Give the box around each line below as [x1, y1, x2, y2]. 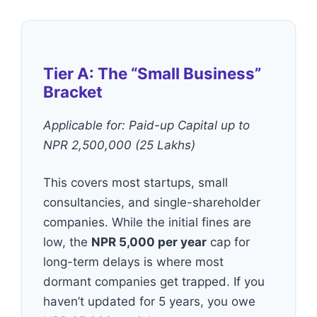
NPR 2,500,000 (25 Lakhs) [43, 137, 195, 152]
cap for [207, 235, 250, 249]
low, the [43, 235, 91, 249]
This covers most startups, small [43, 175, 228, 190]
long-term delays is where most [43, 255, 224, 269]
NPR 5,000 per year [91, 235, 207, 249]
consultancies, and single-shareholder [43, 195, 260, 209]
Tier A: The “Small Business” [43, 63, 261, 83]
